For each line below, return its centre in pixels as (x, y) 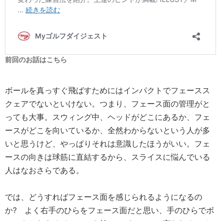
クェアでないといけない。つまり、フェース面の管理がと (108, 104)
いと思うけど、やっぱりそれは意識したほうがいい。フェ (108, 144)
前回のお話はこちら (36, 59)
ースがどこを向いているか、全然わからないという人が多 (108, 130)
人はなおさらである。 (44, 170)
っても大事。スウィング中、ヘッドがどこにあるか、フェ (108, 117)
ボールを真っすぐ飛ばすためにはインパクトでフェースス (108, 90)
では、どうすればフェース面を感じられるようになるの (104, 197)
